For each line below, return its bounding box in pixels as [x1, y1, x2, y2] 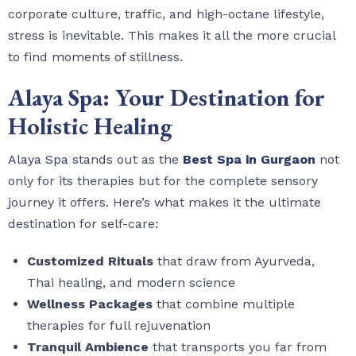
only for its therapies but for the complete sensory [8, 172, 318, 188]
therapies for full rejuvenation [27, 317, 211, 333]
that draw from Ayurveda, [153, 253, 315, 269]
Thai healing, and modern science [27, 274, 235, 290]
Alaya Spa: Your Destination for [8, 81, 325, 113]
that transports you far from [149, 339, 327, 354]
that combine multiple [153, 296, 295, 311]
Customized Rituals [27, 253, 153, 269]
